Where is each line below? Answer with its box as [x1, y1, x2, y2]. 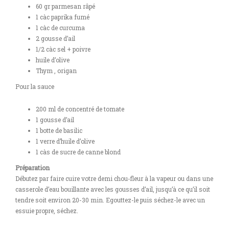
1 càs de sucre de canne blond [36, 148, 121, 156]
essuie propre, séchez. [15, 207, 78, 215]
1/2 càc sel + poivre [36, 45, 90, 53]
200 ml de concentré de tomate [36, 105, 124, 113]
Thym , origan [36, 66, 77, 75]
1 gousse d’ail [36, 116, 74, 124]
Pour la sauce [15, 82, 54, 90]
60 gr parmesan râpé [36, 2, 95, 10]
